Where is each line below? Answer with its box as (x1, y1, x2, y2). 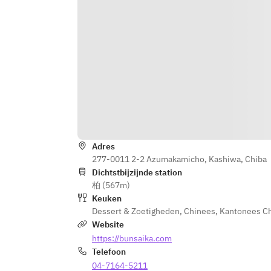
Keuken (92, 193, 122, 204)
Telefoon (92, 246, 126, 257)
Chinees (184, 206, 215, 217)
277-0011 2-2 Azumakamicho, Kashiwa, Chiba (92, 154, 267, 165)
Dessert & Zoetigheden (92, 206, 180, 217)
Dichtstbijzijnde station (92, 167, 182, 178)
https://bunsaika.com (92, 233, 172, 244)
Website (92, 219, 124, 230)
